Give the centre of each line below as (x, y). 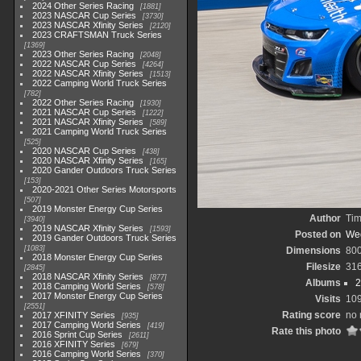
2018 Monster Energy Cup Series (98, 257)
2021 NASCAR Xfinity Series (88, 122)
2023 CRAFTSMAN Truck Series (98, 35)
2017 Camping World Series (87, 325)
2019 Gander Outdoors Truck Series (105, 238)
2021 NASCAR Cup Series (85, 112)
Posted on (318, 234)
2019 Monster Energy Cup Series (98, 209)
